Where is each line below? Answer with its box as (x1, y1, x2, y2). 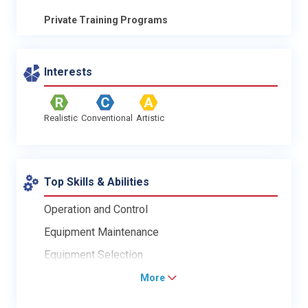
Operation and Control (44, 202, 148, 216)
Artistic (136, 112, 164, 123)
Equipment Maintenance (44, 225, 159, 239)
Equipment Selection (44, 247, 143, 261)
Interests (44, 65, 92, 78)
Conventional (81, 112, 133, 123)
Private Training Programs (44, 14, 168, 25)
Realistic (44, 112, 78, 123)
